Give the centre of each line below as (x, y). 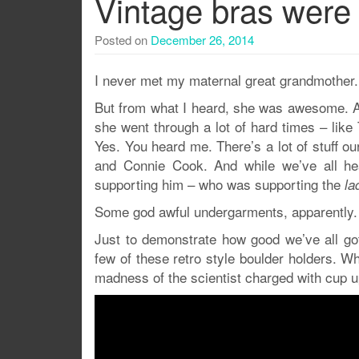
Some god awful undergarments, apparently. (226, 211)
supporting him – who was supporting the (220, 184)
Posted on (123, 40)
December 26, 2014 (202, 40)
